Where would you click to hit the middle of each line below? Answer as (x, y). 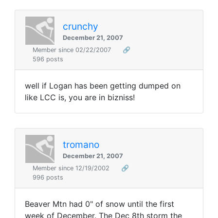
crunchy (81, 26)
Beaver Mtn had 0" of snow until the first (100, 204)
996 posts (48, 178)
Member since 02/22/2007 (73, 50)
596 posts (48, 59)
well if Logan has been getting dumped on (103, 86)
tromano (81, 144)
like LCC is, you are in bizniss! (80, 98)
